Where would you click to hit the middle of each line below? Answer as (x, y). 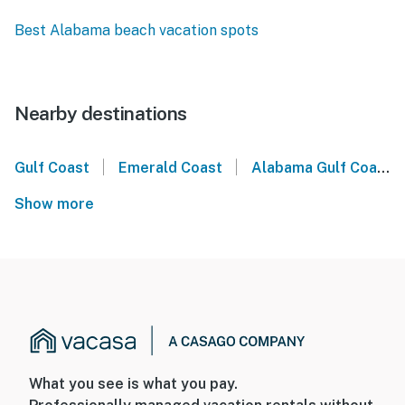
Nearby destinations (101, 114)
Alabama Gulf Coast (314, 168)
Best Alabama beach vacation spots (137, 31)
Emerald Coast (170, 168)
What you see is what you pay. (133, 384)
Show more (58, 204)
